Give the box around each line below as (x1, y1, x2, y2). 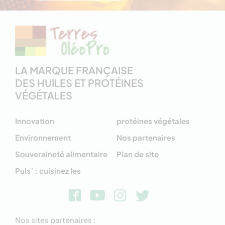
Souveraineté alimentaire (15, 149, 107, 159)
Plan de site (117, 149, 159, 159)
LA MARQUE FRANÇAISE (15, 63, 133, 76)
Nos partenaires (117, 132, 175, 142)
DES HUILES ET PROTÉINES (15, 76, 144, 89)
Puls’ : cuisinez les (15, 165, 81, 175)
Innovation (15, 116, 54, 126)
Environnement (15, 132, 71, 142)
